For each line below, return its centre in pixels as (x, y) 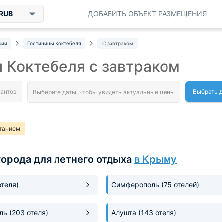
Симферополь (136, 185)
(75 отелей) (180, 185)
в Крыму (156, 159)
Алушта (125, 213)
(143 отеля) (157, 213)
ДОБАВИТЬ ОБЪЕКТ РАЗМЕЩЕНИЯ (147, 14)
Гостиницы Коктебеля (54, 43)
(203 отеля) (29, 213)
